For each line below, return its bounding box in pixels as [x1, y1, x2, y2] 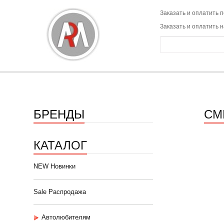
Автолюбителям [41, 213, 90, 221]
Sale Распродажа [33, 188, 86, 195]
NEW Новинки [33, 162, 75, 170]
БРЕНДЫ [33, 104, 84, 122]
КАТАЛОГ [33, 135, 87, 153]
